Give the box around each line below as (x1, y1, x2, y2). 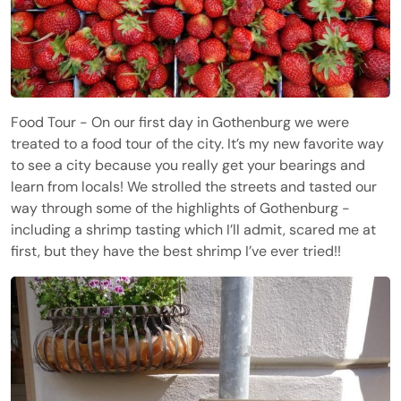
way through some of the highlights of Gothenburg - (11, 198, 350, 218)
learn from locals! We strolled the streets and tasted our (11, 176, 377, 196)
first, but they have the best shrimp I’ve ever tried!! (11, 241, 341, 260)
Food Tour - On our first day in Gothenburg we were (11, 112, 349, 132)
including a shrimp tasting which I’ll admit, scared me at (11, 219, 376, 239)
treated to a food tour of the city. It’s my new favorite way (11, 133, 384, 153)
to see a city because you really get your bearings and (11, 155, 365, 175)
